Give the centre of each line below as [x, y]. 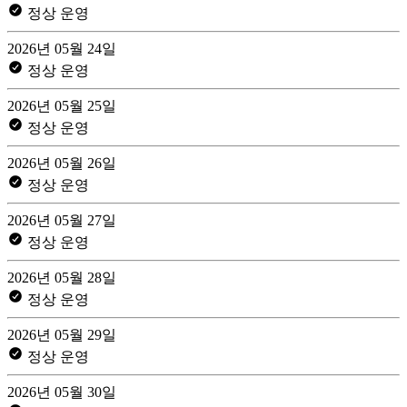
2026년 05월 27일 [62, 220]
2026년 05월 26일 [62, 163]
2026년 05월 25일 [62, 105]
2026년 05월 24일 [62, 48]
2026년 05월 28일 [62, 277]
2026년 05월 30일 [62, 392]
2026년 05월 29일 [62, 334]
